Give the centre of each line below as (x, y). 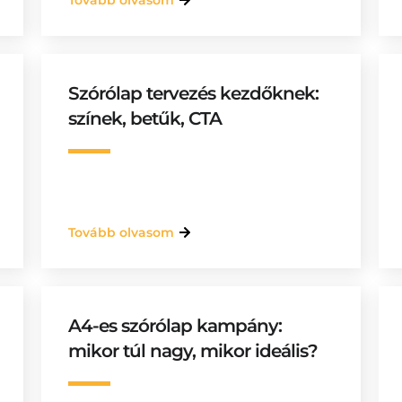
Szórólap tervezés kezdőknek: (193, 93)
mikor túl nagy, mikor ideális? (192, 351)
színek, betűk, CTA (144, 118)
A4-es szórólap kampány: (175, 326)
